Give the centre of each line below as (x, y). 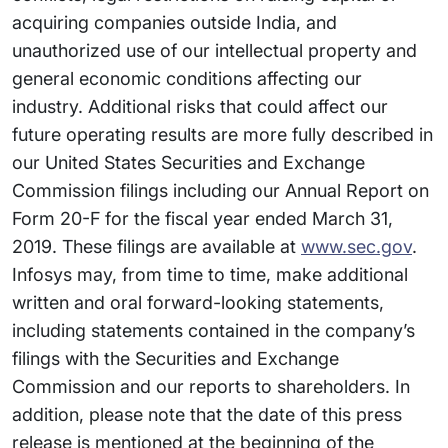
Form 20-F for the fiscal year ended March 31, (202, 218)
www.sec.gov (356, 246)
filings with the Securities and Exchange (175, 358)
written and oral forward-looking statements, (198, 302)
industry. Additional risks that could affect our (200, 106)
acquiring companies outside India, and (174, 22)
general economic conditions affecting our (187, 78)
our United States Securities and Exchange (188, 162)
